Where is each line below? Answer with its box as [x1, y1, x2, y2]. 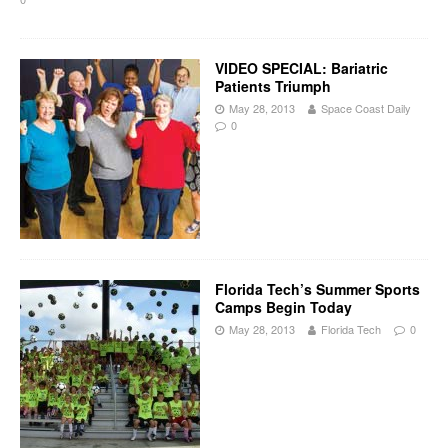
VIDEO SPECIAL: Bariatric [215, 58, 388, 78]
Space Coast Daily [321, 100, 411, 116]
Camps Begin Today [215, 297, 352, 317]
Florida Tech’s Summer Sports [215, 279, 420, 299]
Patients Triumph [215, 76, 331, 96]
